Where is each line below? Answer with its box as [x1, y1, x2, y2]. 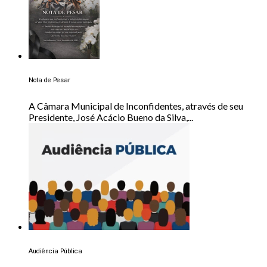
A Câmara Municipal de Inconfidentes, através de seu [29, 100, 243, 111]
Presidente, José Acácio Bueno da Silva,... [29, 111, 193, 123]
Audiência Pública [29, 246, 82, 256]
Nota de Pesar [29, 75, 70, 85]
